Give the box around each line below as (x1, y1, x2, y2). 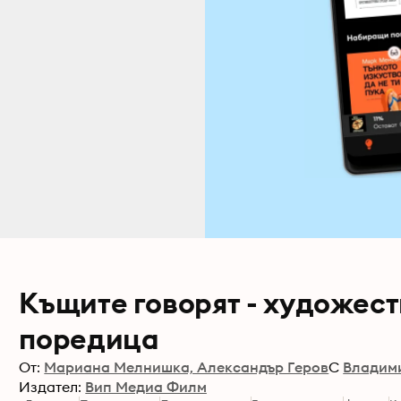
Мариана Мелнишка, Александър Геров (44, 358, 329, 376)
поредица (19, 320, 159, 357)
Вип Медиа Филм (85, 378, 207, 396)
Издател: (19, 378, 82, 396)
